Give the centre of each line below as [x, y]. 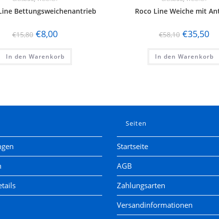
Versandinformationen [155, 205]
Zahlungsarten [141, 185]
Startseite [132, 146]
